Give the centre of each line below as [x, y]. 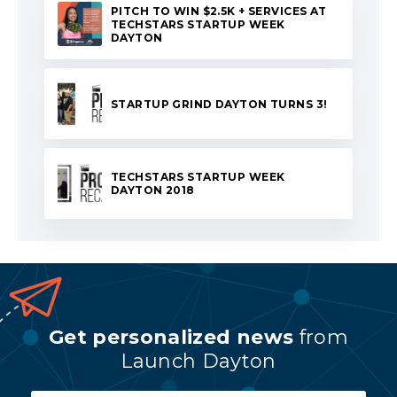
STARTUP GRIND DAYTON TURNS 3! [219, 104]
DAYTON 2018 [153, 191]
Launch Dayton [198, 362]
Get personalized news [171, 338]
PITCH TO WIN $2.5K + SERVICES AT [219, 11]
